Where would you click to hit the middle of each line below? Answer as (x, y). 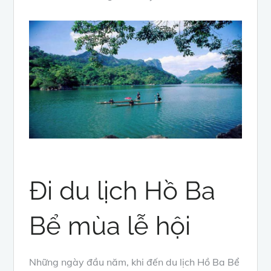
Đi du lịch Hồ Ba (122, 191)
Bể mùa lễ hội (110, 226)
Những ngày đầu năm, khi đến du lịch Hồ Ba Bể (135, 262)
